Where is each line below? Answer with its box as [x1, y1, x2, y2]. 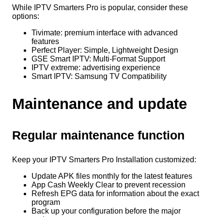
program [31, 198, 60, 206]
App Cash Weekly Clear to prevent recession [31, 180, 186, 189]
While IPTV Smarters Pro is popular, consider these [12, 3, 188, 12]
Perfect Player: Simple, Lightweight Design [31, 46, 178, 55]
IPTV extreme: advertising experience [31, 63, 160, 72]
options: [12, 12, 39, 21]
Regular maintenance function [12, 128, 185, 142]
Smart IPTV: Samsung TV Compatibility [31, 72, 167, 81]
